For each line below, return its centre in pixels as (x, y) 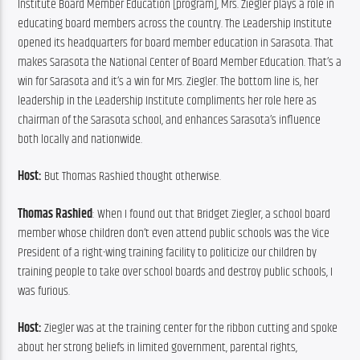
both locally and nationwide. (80, 139)
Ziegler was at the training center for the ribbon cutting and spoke (191, 329)
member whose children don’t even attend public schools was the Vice (174, 233)
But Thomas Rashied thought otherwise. (133, 177)
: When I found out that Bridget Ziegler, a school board (212, 214)
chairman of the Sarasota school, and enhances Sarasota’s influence (170, 120)
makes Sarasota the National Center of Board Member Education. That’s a (180, 62)
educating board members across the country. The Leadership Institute (175, 23)
